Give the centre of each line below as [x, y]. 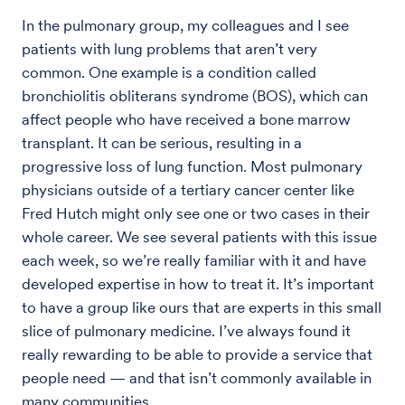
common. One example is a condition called [169, 72]
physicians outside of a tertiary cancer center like [188, 189]
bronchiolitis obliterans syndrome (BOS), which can [195, 95]
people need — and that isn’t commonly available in [197, 377]
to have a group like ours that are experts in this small [202, 307]
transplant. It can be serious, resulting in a [162, 142]
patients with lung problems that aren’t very [170, 48]
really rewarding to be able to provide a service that [197, 354]
